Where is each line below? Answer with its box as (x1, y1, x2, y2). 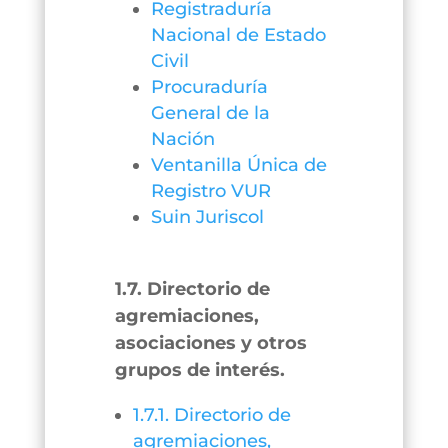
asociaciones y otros (114, 332, 307, 354)
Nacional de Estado (150, 24, 326, 46)
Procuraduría (150, 76, 268, 98)
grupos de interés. (114, 359, 285, 381)
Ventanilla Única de (150, 154, 327, 176)
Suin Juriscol (150, 206, 264, 228)
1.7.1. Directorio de (132, 404, 291, 426)
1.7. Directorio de (114, 278, 270, 300)
